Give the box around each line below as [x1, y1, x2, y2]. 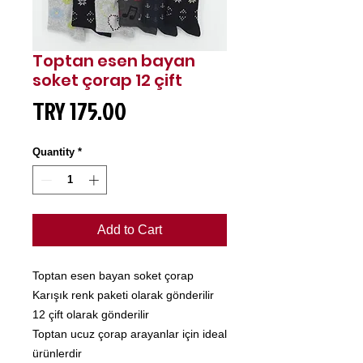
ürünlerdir [32, 346, 82, 360]
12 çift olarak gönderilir [32, 307, 149, 321]
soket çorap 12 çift [32, 69, 182, 92]
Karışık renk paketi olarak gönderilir [32, 288, 214, 301]
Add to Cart [97, 222, 162, 237]
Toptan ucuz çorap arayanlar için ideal [32, 327, 227, 340]
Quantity [32, 146, 75, 159]
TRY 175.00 [32, 94, 126, 129]
